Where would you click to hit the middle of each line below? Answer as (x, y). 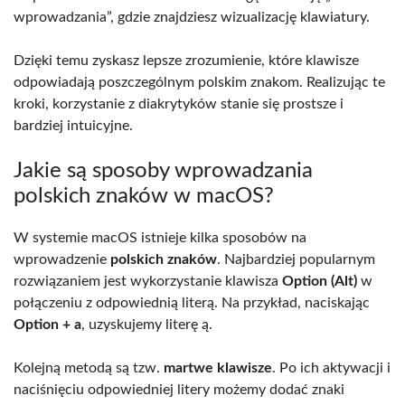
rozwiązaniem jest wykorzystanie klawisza (148, 281)
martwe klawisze (218, 367)
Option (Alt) (320, 281)
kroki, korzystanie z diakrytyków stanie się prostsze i (179, 104)
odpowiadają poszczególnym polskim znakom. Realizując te (199, 82)
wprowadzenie (62, 259)
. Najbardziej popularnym (296, 259)
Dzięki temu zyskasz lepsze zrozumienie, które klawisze (186, 60)
